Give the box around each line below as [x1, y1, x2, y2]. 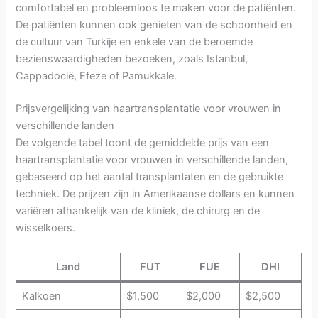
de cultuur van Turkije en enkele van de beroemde [16, 35, 253, 49]
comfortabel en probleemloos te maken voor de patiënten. [16, 1, 297, 15]
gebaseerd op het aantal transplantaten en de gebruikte [16, 170, 284, 184]
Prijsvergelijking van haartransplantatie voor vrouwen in [16, 102, 282, 116]
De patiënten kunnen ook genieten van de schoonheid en [16, 18, 293, 32]
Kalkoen [21, 290, 61, 303]
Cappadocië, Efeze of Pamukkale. [16, 70, 177, 83]
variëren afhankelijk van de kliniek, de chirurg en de [16, 204, 261, 218]
